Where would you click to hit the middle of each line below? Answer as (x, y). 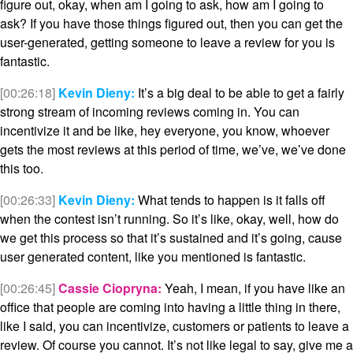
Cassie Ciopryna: (110, 288)
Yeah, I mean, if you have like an (253, 288)
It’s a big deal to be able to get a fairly (240, 93)
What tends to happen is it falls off (230, 200)
